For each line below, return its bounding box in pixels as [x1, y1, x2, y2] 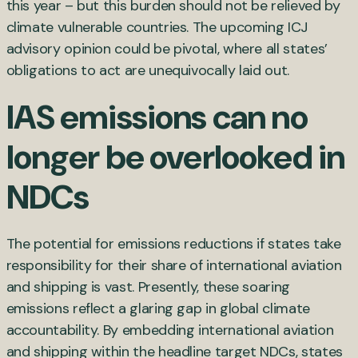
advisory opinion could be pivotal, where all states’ [6, 38, 328, 58]
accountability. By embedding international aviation [6, 320, 334, 340]
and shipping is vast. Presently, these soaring [6, 276, 290, 296]
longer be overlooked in [6, 134, 345, 179]
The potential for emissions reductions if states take [6, 233, 341, 253]
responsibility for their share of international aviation [6, 255, 342, 275]
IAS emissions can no [6, 94, 308, 139]
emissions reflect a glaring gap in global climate [6, 298, 310, 318]
